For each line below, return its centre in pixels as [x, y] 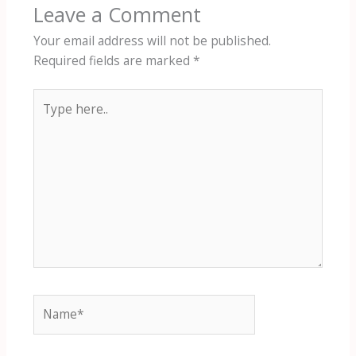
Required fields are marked [113, 60]
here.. [48, 118]
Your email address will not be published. [152, 40]
